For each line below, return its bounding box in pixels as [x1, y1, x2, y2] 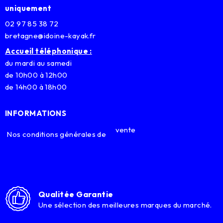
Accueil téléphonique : [5, 46, 92, 56]
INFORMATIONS [5, 109, 67, 118]
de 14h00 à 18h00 [5, 82, 67, 92]
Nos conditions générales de [5, 129, 107, 139]
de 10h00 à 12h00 [5, 70, 68, 80]
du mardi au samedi [5, 58, 72, 68]
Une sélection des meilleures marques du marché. [38, 200, 212, 210]
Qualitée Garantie [38, 189, 113, 200]
